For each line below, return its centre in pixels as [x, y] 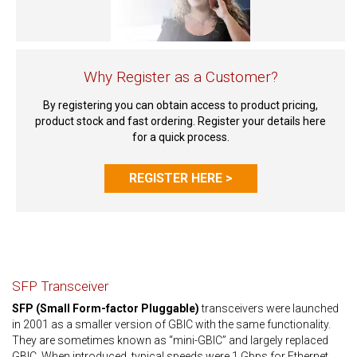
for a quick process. [180, 137]
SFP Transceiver [60, 286]
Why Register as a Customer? [180, 77]
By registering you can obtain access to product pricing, [180, 105]
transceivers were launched [269, 308]
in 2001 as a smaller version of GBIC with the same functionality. [171, 324]
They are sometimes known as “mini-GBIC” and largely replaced [170, 340]
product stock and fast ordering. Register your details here [180, 121]
